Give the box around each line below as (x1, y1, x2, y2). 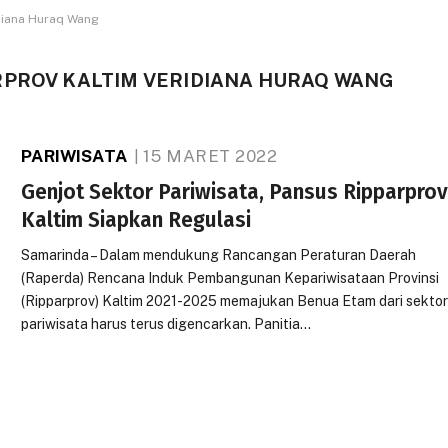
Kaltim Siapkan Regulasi (21, 207, 252, 233)
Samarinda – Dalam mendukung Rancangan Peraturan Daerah (21, 247, 417, 263)
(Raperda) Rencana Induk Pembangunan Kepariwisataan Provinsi (21, 270, 440, 286)
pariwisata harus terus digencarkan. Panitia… (21, 316, 312, 332)
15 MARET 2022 (143, 146, 278, 166)
